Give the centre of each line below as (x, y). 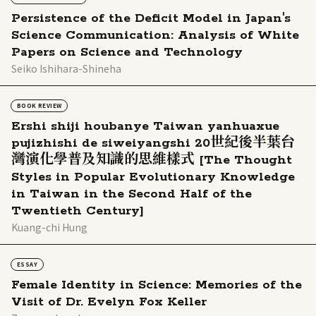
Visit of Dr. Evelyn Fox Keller (109, 302)
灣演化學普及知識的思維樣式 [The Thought (152, 160)
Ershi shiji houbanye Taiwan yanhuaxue (145, 127)
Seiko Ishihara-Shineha (66, 69)
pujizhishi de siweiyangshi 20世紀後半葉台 (153, 144)
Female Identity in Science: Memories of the (157, 285)
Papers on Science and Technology (127, 53)
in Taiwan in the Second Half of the (132, 194)
